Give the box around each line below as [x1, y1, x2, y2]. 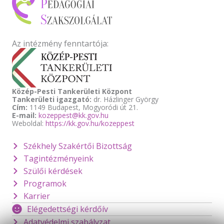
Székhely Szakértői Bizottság [23, 140, 132, 151]
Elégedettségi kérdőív [27, 203, 108, 214]
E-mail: [12, 110, 36, 120]
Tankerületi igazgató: [12, 94, 91, 104]
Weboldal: [12, 118, 45, 128]
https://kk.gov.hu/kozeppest [45, 118, 134, 128]
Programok [23, 177, 66, 189]
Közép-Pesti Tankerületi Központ [12, 86, 132, 96]
